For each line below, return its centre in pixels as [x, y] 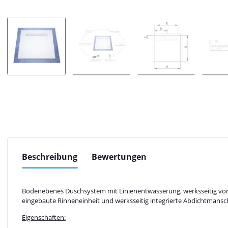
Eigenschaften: [44, 218]
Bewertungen [119, 157]
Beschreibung [50, 157]
